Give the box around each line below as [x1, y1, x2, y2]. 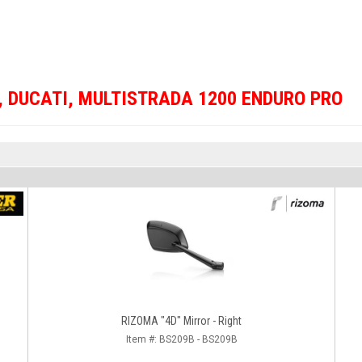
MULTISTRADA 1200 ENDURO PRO [78, 87, 343, 110]
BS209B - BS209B [158, 334, 238, 345]
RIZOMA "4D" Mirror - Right [218, 314, 242, 327]
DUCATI [8, 87, 68, 110]
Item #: [125, 334, 159, 345]
